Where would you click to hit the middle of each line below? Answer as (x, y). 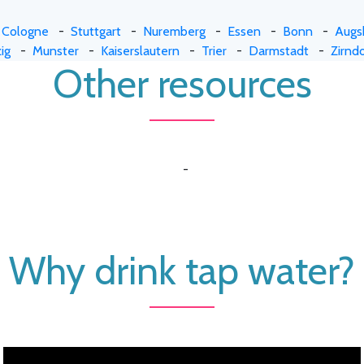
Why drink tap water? (182, 270)
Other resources (182, 83)
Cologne (25, 31)
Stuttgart (96, 31)
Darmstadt (278, 50)
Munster (55, 50)
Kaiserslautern (140, 50)
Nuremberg (174, 31)
